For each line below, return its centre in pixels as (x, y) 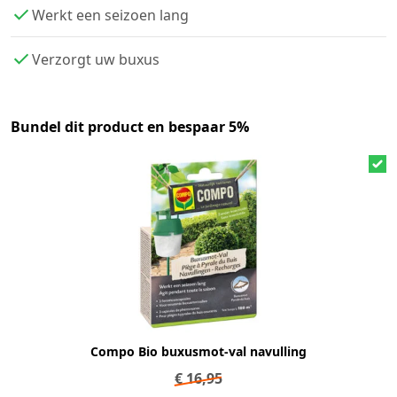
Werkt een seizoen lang (110, 15)
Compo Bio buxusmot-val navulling (198, 351)
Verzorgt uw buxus (96, 59)
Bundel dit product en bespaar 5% (130, 127)
